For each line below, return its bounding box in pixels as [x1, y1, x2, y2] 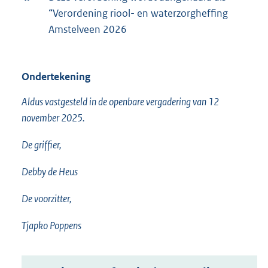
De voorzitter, [22, 192, 72, 206]
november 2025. [22, 111, 85, 125]
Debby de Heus [22, 165, 78, 179]
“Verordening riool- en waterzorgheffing [48, 7, 228, 20]
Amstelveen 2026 [48, 23, 127, 36]
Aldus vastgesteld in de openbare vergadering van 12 [22, 95, 219, 109]
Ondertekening [22, 70, 90, 84]
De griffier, [22, 138, 62, 152]
